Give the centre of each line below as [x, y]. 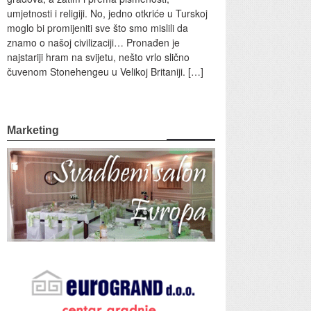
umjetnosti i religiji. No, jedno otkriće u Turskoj [107, 13]
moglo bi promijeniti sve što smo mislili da [98, 27]
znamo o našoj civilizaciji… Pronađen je [93, 42]
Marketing [33, 130]
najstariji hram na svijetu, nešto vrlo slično [98, 57]
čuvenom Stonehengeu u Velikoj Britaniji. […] [105, 71]
